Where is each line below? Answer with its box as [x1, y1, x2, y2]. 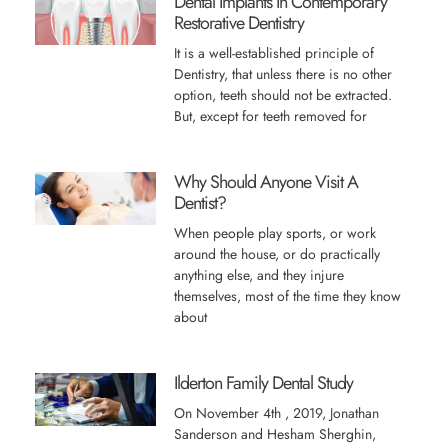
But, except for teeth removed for [173, 106, 367, 126]
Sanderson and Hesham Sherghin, [173, 424, 376, 444]
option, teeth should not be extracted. [173, 85, 392, 105]
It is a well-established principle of [173, 43, 374, 63]
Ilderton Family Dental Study [173, 370, 353, 396]
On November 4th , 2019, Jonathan [173, 403, 379, 423]
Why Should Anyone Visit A [173, 169, 358, 195]
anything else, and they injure [173, 265, 344, 285]
